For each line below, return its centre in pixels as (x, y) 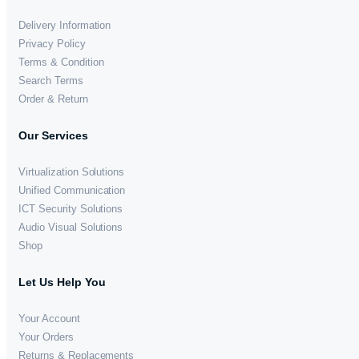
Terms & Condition (61, 62)
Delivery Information (65, 25)
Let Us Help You (62, 282)
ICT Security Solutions (71, 208)
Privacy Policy (52, 43)
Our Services (53, 135)
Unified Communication (72, 190)
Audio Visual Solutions (71, 227)
